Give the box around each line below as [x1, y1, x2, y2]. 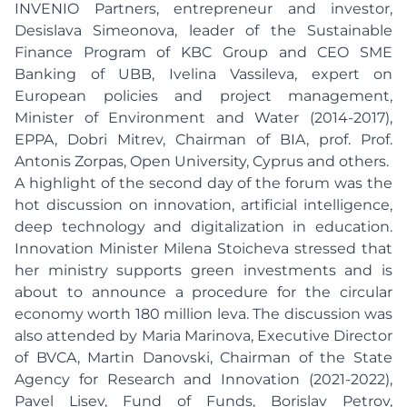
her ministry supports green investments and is [15, 262, 392, 279]
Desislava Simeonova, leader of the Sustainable [15, 22, 392, 39]
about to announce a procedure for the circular [15, 283, 392, 301]
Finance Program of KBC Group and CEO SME [15, 44, 392, 61]
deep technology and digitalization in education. [15, 218, 392, 235]
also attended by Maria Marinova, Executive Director [15, 327, 392, 344]
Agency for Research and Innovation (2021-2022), [15, 371, 392, 388]
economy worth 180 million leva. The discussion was [15, 305, 392, 323]
